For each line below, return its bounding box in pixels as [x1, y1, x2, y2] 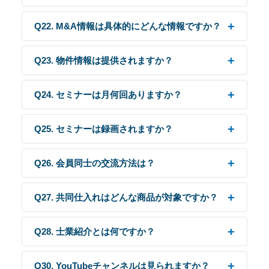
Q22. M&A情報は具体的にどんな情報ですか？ [34, 21, 221, 31]
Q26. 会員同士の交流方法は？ [34, 158, 155, 168]
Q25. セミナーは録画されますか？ [34, 124, 173, 134]
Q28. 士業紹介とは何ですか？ [34, 226, 155, 237]
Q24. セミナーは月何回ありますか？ [34, 89, 182, 100]
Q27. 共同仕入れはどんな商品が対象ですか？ [34, 192, 218, 202]
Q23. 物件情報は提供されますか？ [34, 55, 173, 65]
